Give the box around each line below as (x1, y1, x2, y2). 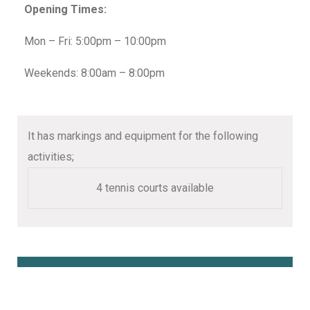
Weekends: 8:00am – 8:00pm (24, 66, 165, 80)
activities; (28, 150, 74, 164)
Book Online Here (28, 271, 176, 295)
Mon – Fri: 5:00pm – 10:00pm (24, 35, 166, 48)
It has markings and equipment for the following (28, 129, 258, 143)
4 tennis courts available (96, 181, 214, 195)
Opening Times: (24, 3, 107, 17)
